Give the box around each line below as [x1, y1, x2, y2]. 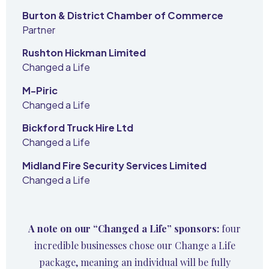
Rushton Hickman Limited [22, 46, 147, 59]
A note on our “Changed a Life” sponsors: [28, 222, 222, 235]
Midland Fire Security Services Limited [22, 159, 207, 172]
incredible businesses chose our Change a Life [34, 239, 235, 252]
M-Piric [22, 83, 58, 97]
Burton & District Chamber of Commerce [22, 8, 224, 22]
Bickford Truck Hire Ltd [22, 121, 134, 134]
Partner [22, 23, 56, 36]
